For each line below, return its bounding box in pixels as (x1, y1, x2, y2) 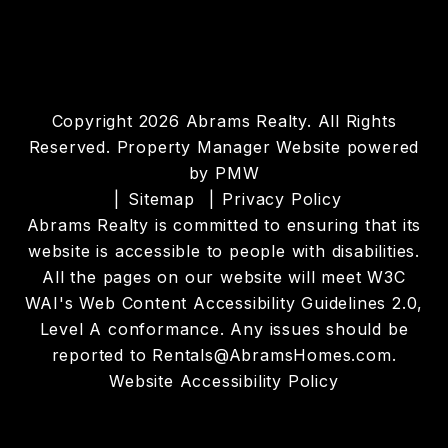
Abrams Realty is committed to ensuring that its (26, 215, 422, 235)
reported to (51, 345, 153, 365)
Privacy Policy (222, 189, 342, 209)
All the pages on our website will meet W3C (42, 267, 406, 287)
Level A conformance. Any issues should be (39, 319, 409, 339)
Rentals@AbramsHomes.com (152, 345, 392, 365)
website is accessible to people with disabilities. (28, 241, 420, 261)
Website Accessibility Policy (109, 371, 339, 391)
